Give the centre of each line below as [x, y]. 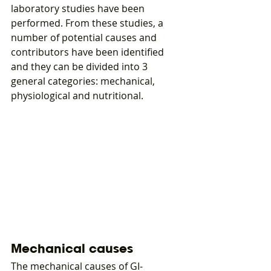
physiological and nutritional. [77, 95]
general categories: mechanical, [84, 81]
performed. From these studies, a [88, 23]
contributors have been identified [89, 52]
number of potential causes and [85, 37]
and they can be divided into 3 [80, 66]
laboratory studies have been [79, 8]
